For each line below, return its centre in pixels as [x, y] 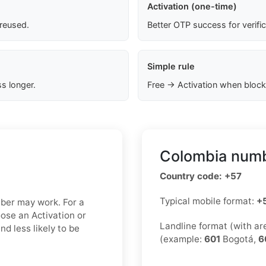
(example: [182, 239]
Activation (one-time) [192, 7]
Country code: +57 [201, 176]
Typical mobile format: [208, 201]
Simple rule [171, 66]
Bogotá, [239, 239]
